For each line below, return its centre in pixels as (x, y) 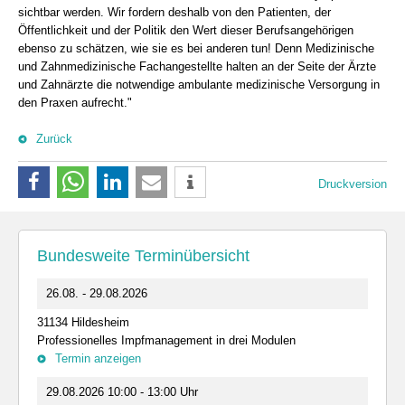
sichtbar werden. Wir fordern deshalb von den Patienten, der (174, 12)
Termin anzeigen (98, 358)
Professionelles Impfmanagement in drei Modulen (166, 340)
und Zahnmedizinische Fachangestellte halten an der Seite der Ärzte (197, 66)
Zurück (54, 139)
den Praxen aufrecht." (75, 103)
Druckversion (353, 184)
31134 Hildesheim (83, 322)
